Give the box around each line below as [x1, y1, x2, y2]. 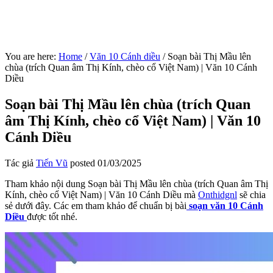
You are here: [5, 51, 58, 62]
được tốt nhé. [27, 211, 77, 222]
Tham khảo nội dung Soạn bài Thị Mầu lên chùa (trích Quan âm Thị [5, 178, 268, 189]
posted [68, 157, 97, 168]
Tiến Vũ [36, 157, 68, 168]
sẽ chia [237, 189, 266, 200]
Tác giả [5, 157, 36, 168]
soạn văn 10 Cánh [189, 200, 263, 211]
